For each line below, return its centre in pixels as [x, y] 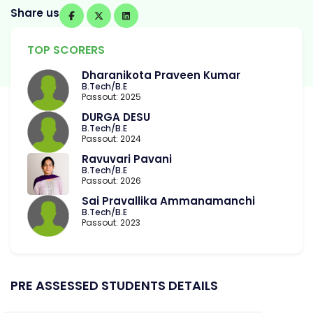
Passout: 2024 [111, 139]
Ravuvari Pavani [127, 159]
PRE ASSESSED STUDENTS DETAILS [114, 286]
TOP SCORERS [66, 50]
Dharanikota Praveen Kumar [161, 75]
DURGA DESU [116, 117]
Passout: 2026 [111, 181]
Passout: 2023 [111, 223]
